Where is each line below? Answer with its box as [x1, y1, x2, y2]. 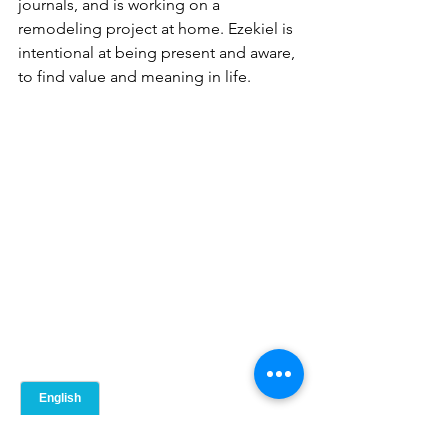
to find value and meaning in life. [18, 67, 251, 86]
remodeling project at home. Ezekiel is [18, 19, 297, 38]
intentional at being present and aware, [18, 43, 299, 62]
